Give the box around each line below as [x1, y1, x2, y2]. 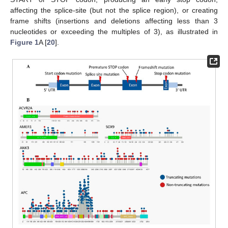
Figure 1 [10, 38, 39, 46]
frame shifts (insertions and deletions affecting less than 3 [10, 17, 218, 25]
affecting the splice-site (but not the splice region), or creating [10, 6, 218, 14]
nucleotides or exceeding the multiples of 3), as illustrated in [10, 27, 218, 36]
